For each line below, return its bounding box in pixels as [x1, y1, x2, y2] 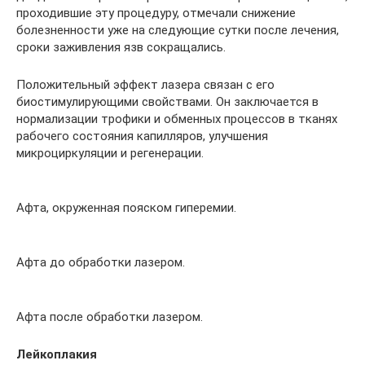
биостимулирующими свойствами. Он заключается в [16, 94, 319, 109]
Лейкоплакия [16, 346, 97, 362]
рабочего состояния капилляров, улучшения [16, 128, 268, 143]
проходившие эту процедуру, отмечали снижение [16, 5, 296, 20]
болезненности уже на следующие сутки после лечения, [16, 22, 339, 37]
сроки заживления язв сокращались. [16, 39, 226, 55]
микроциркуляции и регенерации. [16, 145, 204, 161]
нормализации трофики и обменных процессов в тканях [16, 111, 337, 126]
